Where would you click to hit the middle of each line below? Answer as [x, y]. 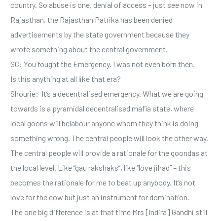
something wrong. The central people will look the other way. [110, 138]
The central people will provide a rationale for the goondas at [109, 153]
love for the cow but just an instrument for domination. [100, 197]
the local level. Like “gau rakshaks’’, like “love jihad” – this [101, 168]
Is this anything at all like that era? [66, 79]
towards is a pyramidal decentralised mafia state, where [102, 109]
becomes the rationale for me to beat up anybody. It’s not [103, 183]
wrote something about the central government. [89, 49]
